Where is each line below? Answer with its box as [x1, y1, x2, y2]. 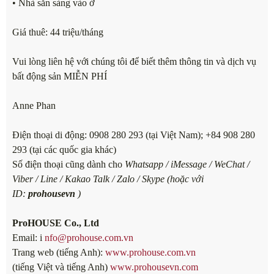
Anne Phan [12, 100, 56, 111]
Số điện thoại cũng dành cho [12, 159, 125, 170]
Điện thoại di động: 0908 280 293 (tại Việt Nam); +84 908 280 [12, 130, 255, 141]
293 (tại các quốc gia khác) [12, 144, 116, 155]
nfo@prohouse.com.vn [45, 232, 133, 243]
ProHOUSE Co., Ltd [12, 218, 99, 229]
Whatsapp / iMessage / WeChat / [125, 159, 250, 170]
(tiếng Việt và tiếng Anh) [12, 262, 110, 273]
